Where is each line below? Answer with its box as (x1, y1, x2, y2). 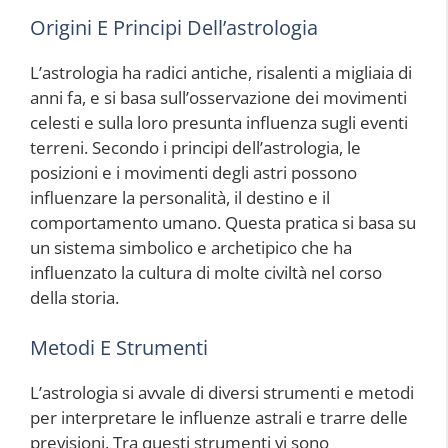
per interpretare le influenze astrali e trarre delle (30, 405, 408, 429)
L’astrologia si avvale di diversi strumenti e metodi (30, 380, 414, 404)
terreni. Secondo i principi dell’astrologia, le (30, 136, 361, 160)
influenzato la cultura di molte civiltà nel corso (30, 261, 382, 285)
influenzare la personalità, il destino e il (30, 186, 330, 210)
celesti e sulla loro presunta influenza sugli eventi (30, 111, 408, 135)
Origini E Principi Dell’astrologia (30, 14, 318, 42)
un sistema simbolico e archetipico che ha (30, 236, 352, 260)
